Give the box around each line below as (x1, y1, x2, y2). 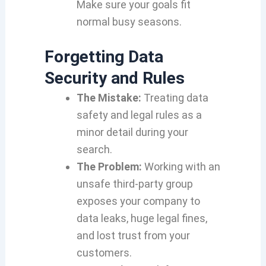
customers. (76, 246, 132, 259)
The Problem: (76, 160, 142, 173)
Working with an (141, 160, 220, 173)
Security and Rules (44, 68, 185, 88)
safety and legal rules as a (76, 109, 202, 121)
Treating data (141, 91, 208, 104)
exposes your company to (76, 195, 200, 207)
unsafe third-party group (76, 178, 193, 190)
